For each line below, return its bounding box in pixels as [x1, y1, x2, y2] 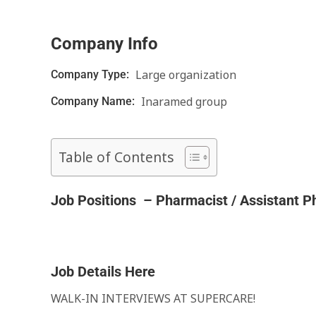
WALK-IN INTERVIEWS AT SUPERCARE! [51, 291, 255, 306]
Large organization [135, 67, 236, 83]
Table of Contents [59, 147, 174, 167]
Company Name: [51, 95, 138, 108]
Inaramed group [141, 94, 227, 109]
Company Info [51, 34, 158, 54]
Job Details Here [51, 263, 155, 280]
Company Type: [51, 68, 132, 81]
